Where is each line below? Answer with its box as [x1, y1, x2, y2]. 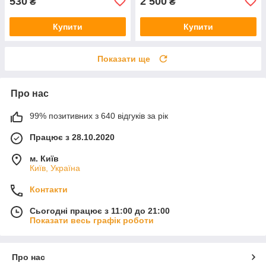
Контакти [30, 184, 68, 194]
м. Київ [30, 153, 59, 163]
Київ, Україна [30, 163, 80, 173]
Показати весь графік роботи [30, 215, 154, 225]
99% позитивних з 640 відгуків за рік [30, 110, 168, 121]
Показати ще [97, 53, 150, 64]
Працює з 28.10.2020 [30, 132, 115, 142]
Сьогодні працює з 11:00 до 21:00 [30, 205, 170, 216]
